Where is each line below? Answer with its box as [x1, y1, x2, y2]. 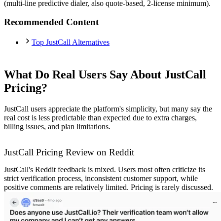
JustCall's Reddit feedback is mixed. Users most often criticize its [4, 165, 205, 174]
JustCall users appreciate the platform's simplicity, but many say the [4, 105, 212, 113]
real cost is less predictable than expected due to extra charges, [4, 113, 197, 122]
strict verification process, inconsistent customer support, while [4, 174, 198, 183]
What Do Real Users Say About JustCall [4, 68, 206, 81]
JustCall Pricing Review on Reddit [4, 147, 134, 158]
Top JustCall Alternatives [32, 38, 110, 47]
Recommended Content [4, 17, 99, 28]
